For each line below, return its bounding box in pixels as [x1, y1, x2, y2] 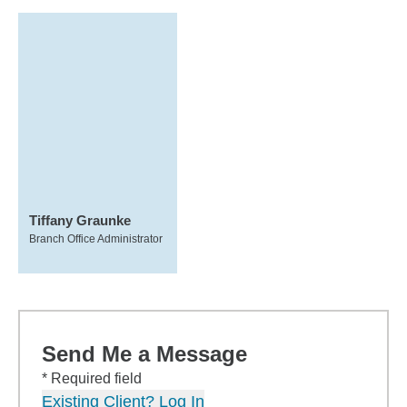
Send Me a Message [42, 342, 247, 366]
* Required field [42, 371, 142, 386]
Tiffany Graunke [29, 213, 131, 228]
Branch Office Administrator [29, 233, 163, 245]
